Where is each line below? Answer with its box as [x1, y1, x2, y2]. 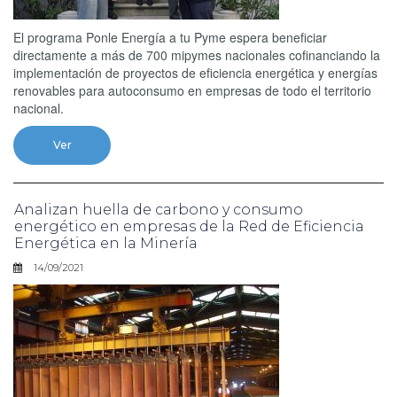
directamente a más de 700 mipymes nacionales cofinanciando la [13, 45, 380, 64]
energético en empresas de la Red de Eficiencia [14, 217, 364, 235]
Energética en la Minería [14, 234, 198, 252]
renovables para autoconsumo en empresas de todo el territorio [13, 81, 371, 99]
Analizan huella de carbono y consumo [14, 200, 303, 218]
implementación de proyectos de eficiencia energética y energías [13, 63, 378, 82]
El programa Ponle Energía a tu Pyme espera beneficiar [13, 27, 327, 46]
